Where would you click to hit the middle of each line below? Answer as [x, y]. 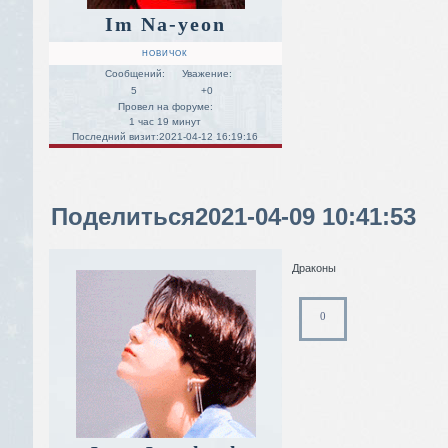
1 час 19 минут [165, 121]
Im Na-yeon [165, 23]
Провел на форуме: [165, 106]
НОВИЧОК [165, 53]
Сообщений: [134, 73]
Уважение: [207, 73]
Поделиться [122, 216]
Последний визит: [115, 136]
